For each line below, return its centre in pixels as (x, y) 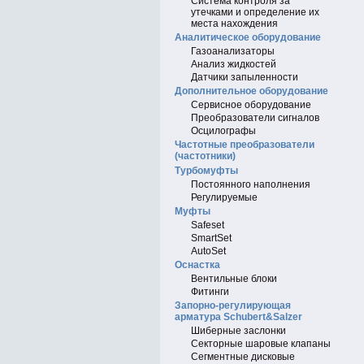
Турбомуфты (206, 171)
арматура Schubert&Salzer (238, 317)
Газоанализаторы (233, 51)
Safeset (208, 225)
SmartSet (211, 238)
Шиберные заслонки (238, 331)
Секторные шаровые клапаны (261, 344)
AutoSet (208, 251)
